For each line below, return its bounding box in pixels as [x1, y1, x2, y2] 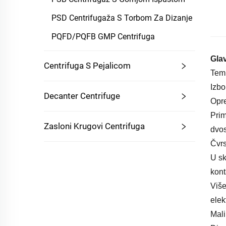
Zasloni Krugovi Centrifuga [44, 121, 145, 131]
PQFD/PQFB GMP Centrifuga [51, 32, 155, 41]
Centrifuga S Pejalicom [44, 61, 131, 71]
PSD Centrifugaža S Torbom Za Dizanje [51, 13, 192, 23]
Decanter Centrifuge [44, 91, 120, 101]
